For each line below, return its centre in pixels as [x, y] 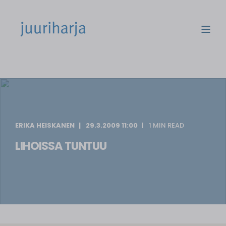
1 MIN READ [166, 125]
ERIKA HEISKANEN [45, 125]
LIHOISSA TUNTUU [61, 146]
